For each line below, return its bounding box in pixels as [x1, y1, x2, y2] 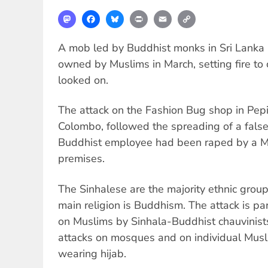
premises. [58, 151, 105, 166]
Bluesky [124, 8, 159, 22]
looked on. [58, 72, 108, 87]
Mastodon [76, 8, 119, 22]
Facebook [100, 8, 141, 22]
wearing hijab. [58, 246, 126, 261]
